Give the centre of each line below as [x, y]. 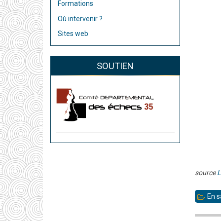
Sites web [73, 34]
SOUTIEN [115, 66]
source [206, 173]
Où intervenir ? [80, 18]
